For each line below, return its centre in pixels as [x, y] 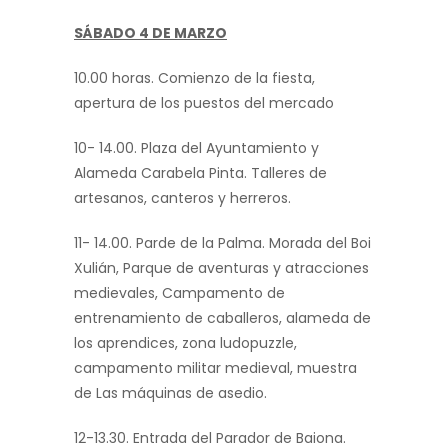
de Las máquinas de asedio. [170, 393]
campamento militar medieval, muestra [215, 368]
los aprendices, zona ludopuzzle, [185, 343]
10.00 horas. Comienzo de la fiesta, [194, 78]
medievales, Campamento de [179, 293]
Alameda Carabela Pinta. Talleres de [200, 173]
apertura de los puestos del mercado [204, 103]
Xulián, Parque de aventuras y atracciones [221, 268]
